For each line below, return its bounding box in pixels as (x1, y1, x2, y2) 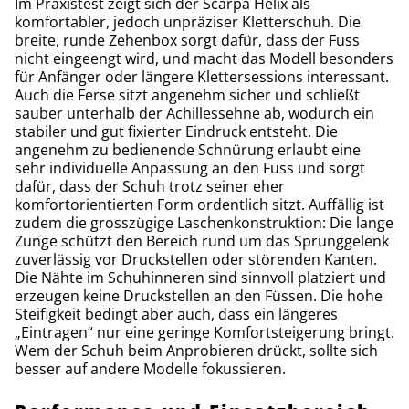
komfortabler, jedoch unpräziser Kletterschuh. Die (15, 11, 361, 32)
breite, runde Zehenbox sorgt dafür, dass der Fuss (15, 29, 360, 50)
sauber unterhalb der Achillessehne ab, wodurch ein (15, 102, 374, 123)
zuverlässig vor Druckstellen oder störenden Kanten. (15, 248, 377, 269)
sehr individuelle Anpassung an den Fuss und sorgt (15, 157, 365, 178)
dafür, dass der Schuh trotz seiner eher (15, 175, 285, 196)
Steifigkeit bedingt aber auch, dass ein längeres (15, 303, 338, 324)
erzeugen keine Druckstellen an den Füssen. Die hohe (15, 285, 383, 306)
